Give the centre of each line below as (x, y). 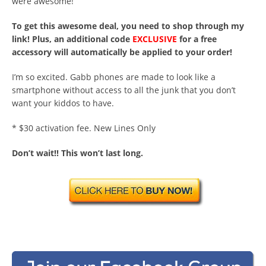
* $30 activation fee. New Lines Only (84, 128)
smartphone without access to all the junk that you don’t (124, 90)
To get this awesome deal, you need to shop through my (128, 26)
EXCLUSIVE (155, 39)
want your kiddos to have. (63, 103)
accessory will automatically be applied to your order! (122, 52)
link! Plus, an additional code (72, 39)
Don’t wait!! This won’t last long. (77, 153)
